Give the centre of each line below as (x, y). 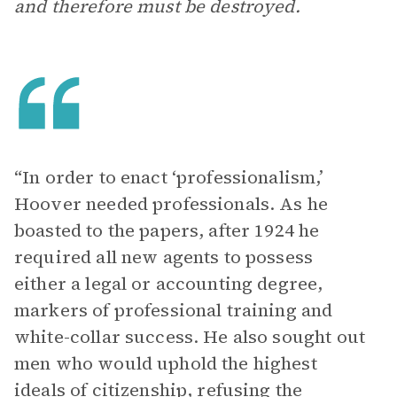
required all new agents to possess (164, 257)
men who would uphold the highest (166, 363)
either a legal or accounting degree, (169, 284)
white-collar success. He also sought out (190, 337)
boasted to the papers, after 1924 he (167, 230)
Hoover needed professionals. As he (171, 204)
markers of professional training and (174, 310)
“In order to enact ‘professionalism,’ (169, 177)
